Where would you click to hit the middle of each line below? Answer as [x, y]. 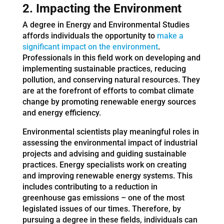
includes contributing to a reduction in [90, 186]
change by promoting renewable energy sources [109, 101]
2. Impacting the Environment [102, 8]
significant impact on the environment [90, 46]
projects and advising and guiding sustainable [104, 153]
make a [170, 35]
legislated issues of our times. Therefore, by [101, 208]
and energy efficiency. [61, 112]
